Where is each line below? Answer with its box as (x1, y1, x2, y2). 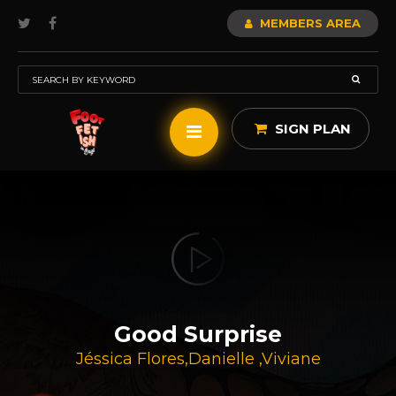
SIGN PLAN (271, 120, 351, 137)
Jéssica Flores (75, 349, 185, 369)
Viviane (261, 349, 321, 369)
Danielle (187, 349, 259, 369)
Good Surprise (114, 321, 282, 347)
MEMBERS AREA (256, 16, 361, 30)
